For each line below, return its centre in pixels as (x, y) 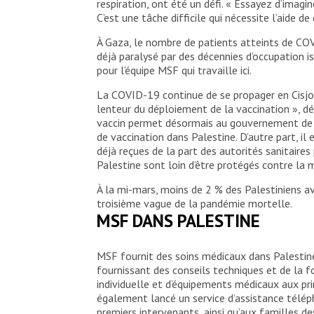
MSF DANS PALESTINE (178, 220)
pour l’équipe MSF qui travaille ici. (174, 70)
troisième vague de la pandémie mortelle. (194, 203)
